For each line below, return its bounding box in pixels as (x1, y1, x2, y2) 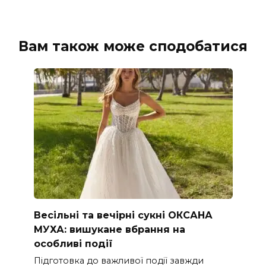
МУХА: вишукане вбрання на (33, 223, 185, 235)
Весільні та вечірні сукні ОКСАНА (33, 209, 213, 221)
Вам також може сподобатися (18, 37, 248, 55)
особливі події (33, 237, 113, 249)
